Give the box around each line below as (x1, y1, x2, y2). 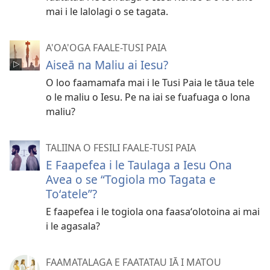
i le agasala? (46, 219, 100, 233)
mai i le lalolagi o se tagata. (46, 4, 168, 18)
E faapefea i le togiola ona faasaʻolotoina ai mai (46, 204, 260, 218)
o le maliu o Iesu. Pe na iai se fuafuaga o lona (46, 90, 250, 104)
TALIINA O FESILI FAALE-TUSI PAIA (46, 140, 196, 154)
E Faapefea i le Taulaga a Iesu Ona (46, 156, 232, 173)
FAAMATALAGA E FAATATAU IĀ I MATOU (46, 255, 221, 269)
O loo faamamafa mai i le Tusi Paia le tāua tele (46, 75, 254, 89)
